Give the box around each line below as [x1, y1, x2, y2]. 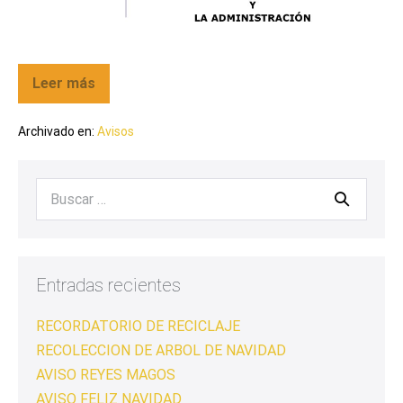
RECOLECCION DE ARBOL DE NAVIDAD [36, 341, 286, 359]
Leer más [32, 74, 95, 92]
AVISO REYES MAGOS [36, 365, 175, 383]
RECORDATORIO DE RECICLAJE [36, 317, 240, 335]
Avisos [97, 123, 134, 139]
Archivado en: [18, 123, 94, 139]
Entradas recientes [36, 273, 181, 296]
